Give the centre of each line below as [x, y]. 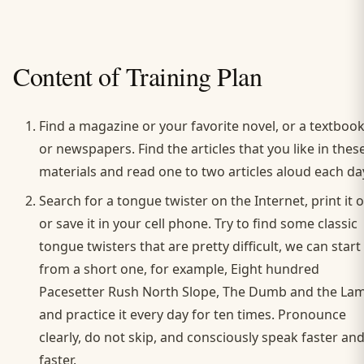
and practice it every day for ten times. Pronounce [193, 315]
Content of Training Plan [138, 76]
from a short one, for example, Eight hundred [179, 269]
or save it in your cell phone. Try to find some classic [198, 224]
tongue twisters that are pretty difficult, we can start [200, 247]
